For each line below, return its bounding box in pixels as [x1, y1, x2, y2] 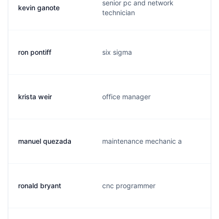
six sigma [102, 48, 132, 56]
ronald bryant [18, 181, 61, 190]
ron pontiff [18, 48, 51, 56]
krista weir [18, 92, 52, 101]
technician [102, 8, 135, 17]
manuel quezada [18, 137, 71, 145]
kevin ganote [18, 3, 60, 12]
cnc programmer [102, 181, 155, 190]
